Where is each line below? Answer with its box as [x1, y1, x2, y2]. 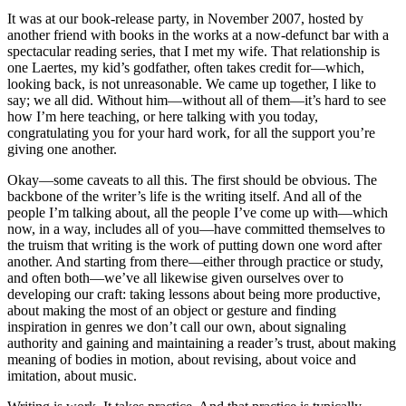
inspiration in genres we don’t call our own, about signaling [7, 318, 346, 334]
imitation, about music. [7, 367, 137, 383]
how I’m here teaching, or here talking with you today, [7, 108, 318, 124]
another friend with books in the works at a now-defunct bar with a [7, 26, 389, 43]
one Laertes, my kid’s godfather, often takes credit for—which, [7, 59, 364, 75]
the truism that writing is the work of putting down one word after [7, 237, 382, 253]
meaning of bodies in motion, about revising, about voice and [7, 351, 356, 367]
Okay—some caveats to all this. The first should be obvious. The [7, 171, 377, 188]
